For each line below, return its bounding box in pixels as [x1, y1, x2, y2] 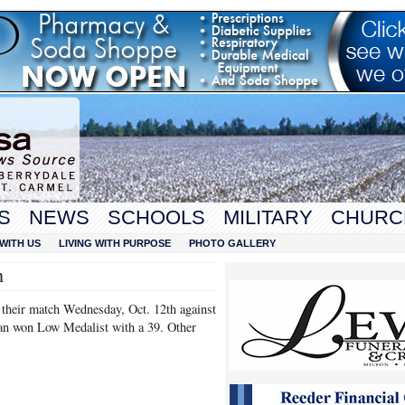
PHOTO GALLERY [189, 238, 276, 249]
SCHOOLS [108, 206, 205, 229]
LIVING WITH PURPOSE [59, 238, 171, 249]
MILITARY [223, 206, 313, 229]
